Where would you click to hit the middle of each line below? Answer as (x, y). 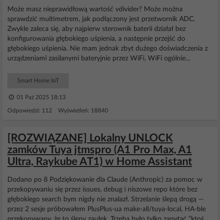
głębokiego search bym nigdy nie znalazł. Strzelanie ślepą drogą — (106, 199)
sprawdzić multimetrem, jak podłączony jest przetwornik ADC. (101, 19)
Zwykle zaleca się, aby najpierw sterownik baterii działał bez (96, 29)
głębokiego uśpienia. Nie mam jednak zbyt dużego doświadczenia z (108, 49)
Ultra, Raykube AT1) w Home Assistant (100, 162)
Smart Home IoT (38, 81)
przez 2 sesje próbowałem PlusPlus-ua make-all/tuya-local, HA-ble (107, 209)
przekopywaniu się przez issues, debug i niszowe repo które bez (102, 190)
